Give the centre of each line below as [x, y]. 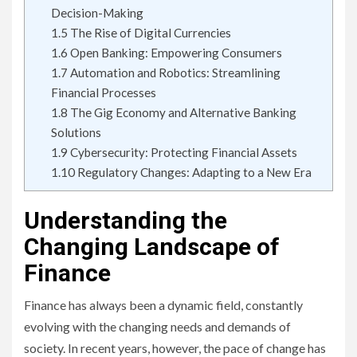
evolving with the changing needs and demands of [157, 326]
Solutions [76, 133]
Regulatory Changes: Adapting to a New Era [193, 173]
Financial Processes [103, 93]
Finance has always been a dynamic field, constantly [163, 305]
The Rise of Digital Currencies [149, 33]
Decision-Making [97, 13]
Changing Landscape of [152, 247]
